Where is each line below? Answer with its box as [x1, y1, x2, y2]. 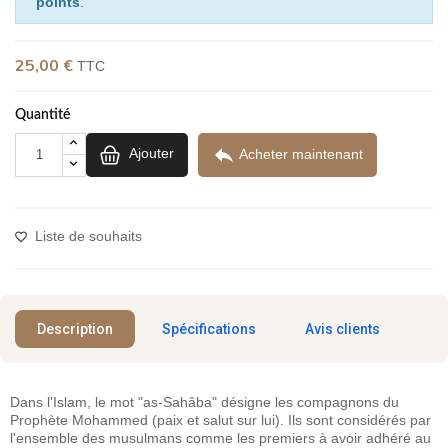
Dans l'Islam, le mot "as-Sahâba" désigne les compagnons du [10, 393, 399, 410]
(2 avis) [155, 55, 203, 75]
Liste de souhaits [35, 227, 142, 244]
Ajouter [129, 145, 174, 162]
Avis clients [305, 320, 380, 337]
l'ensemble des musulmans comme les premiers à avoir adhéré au [10, 429, 431, 446]
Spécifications [162, 320, 256, 337]
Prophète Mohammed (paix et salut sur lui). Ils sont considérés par [10, 411, 431, 428]
